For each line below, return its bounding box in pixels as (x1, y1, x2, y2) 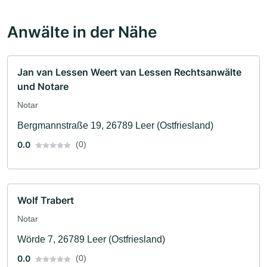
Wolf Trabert (17, 194, 74, 207)
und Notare (17, 80, 69, 93)
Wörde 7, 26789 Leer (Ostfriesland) (17, 234, 165, 245)
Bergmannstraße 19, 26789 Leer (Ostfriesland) (17, 120, 213, 131)
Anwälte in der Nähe (7, 22, 157, 42)
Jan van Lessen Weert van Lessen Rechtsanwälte (17, 66, 241, 79)
